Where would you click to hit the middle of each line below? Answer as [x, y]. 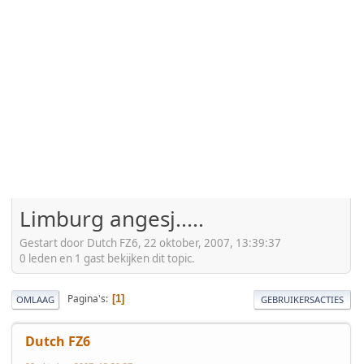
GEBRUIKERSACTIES [302, 299]
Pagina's [87, 299]
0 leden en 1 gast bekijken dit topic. [107, 258]
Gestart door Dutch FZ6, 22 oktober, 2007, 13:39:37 [150, 243]
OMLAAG [35, 299]
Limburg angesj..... [112, 219]
